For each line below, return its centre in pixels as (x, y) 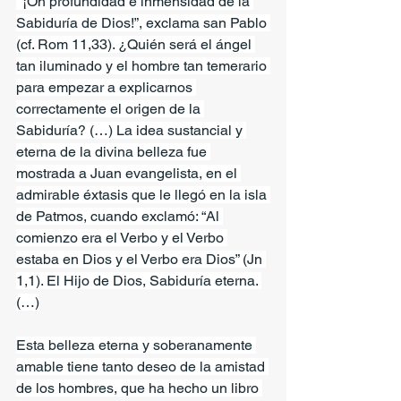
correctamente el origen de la (110, 108)
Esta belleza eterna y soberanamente (136, 345)
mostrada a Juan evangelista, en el (128, 173)
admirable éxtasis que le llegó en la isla (143, 194)
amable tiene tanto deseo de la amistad (142, 366)
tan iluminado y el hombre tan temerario (143, 65)
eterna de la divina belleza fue (113, 151)
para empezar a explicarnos (106, 87)
